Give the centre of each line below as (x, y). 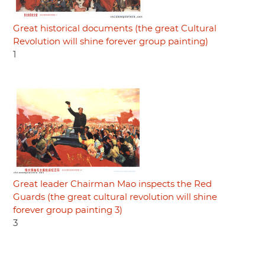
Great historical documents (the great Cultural (115, 28)
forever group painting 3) (68, 210)
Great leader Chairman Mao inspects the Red (112, 184)
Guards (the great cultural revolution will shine (115, 197)
